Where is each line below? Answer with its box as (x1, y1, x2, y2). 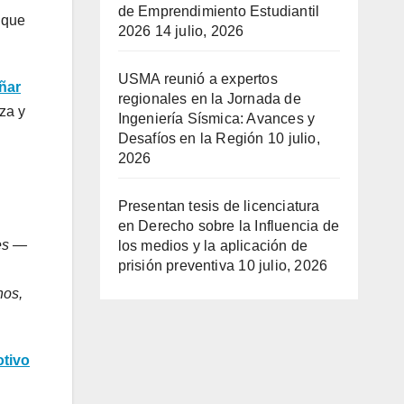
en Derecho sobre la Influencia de (117, 218, 340, 234)
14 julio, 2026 (154, 23, 244, 40)
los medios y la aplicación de (117, 238, 308, 254)
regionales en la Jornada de (117, 91, 301, 107)
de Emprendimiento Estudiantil (117, 4, 320, 20)
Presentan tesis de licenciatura (117, 198, 320, 215)
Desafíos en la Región (117, 131, 264, 147)
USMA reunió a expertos (117, 71, 278, 87)
